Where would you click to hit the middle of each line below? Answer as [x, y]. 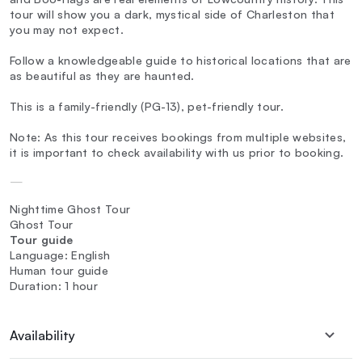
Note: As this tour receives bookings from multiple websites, [178, 137]
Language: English [60, 255]
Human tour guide [59, 270]
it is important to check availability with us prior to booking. [177, 152]
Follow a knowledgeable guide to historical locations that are [181, 60]
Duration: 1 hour [54, 285]
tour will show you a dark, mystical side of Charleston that [172, 14]
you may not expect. [67, 29]
